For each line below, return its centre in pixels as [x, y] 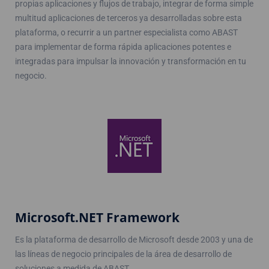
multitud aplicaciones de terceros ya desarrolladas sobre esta [128, 18]
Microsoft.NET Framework [97, 217]
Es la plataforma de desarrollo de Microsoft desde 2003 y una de [134, 239]
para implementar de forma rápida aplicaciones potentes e [123, 47]
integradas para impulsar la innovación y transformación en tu [131, 61]
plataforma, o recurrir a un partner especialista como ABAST [126, 32]
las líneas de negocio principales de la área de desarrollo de [123, 254]
